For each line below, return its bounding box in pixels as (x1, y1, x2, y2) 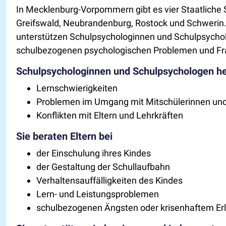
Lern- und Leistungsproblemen (36, 188, 159, 199)
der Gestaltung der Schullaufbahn (36, 161, 171, 172)
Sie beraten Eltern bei (16, 130, 113, 142)
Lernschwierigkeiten (36, 82, 118, 93)
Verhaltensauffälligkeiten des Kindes (36, 175, 183, 186)
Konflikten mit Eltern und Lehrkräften (36, 109, 184, 121)
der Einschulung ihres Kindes (36, 147, 151, 158)
